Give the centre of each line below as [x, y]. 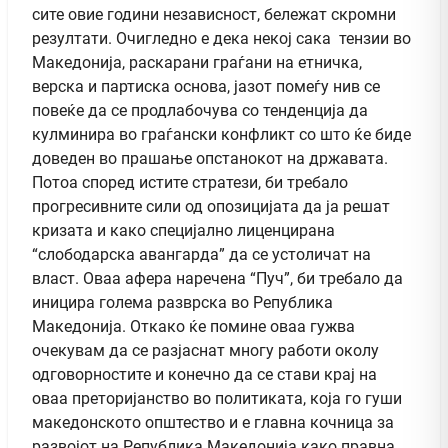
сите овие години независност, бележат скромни [214, 14]
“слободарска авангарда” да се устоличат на [201, 254]
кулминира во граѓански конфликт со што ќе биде [221, 134]
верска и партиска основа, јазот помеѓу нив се [206, 86]
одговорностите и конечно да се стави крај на [204, 374]
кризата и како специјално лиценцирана [183, 230]
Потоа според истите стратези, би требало [192, 182]
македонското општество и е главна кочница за [213, 422]
